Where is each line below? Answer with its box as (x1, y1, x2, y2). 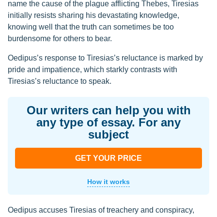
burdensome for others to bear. (8, 34, 112, 43)
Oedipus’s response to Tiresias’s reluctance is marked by (8, 54, 203, 62)
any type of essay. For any (36, 116, 181, 129)
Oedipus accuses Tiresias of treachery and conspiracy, (8, 206, 194, 214)
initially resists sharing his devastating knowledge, (8, 11, 179, 19)
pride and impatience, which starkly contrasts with (8, 65, 177, 74)
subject (88, 128, 129, 141)
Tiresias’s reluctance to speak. (8, 77, 111, 85)
